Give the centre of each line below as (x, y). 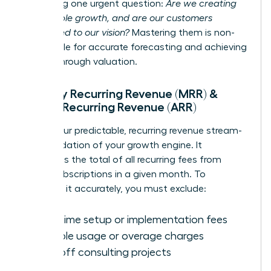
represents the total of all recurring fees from (122, 160)
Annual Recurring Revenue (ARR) (109, 107)
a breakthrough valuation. (80, 62)
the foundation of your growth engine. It (112, 145)
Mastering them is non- (182, 33)
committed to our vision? (76, 33)
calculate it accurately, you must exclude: (114, 189)
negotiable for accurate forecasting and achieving (135, 47)
